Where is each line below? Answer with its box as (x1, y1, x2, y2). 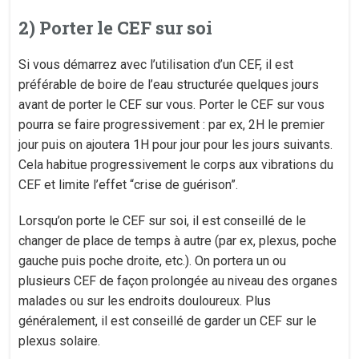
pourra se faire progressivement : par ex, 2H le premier (18, 117, 325, 132)
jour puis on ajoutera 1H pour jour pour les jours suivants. (18, 137, 333, 152)
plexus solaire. (18, 333, 101, 349)
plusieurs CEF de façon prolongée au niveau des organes (18, 273, 338, 288)
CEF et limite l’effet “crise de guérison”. (18, 177, 239, 192)
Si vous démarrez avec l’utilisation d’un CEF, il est (18, 57, 294, 72)
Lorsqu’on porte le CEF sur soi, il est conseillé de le (18, 213, 307, 228)
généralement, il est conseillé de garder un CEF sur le (18, 313, 317, 329)
